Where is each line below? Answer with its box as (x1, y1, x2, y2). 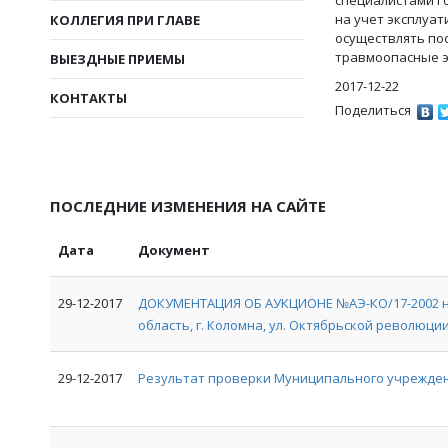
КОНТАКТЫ (50, 89, 127, 108)
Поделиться (335, 101, 411, 120)
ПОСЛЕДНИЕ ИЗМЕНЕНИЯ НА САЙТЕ (50, 196, 326, 217)
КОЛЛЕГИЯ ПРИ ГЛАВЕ (50, 11, 200, 30)
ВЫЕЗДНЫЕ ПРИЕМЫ (50, 50, 185, 69)
